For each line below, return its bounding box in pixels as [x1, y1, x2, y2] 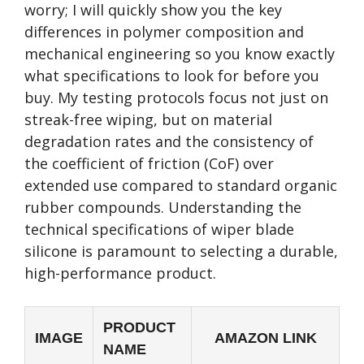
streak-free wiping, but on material [24, 110, 272, 129]
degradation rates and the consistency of [24, 132, 314, 151]
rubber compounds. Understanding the [24, 197, 301, 217]
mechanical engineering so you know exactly [24, 44, 335, 63]
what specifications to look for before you [24, 66, 319, 85]
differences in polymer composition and [24, 22, 304, 41]
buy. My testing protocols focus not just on [24, 88, 328, 107]
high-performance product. [24, 263, 216, 283]
